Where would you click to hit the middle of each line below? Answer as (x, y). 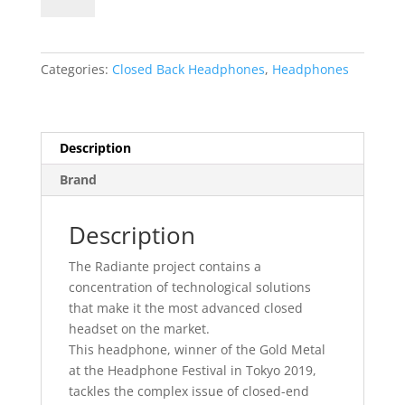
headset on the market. (139, 329)
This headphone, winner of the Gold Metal (197, 350)
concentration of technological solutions (189, 287)
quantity (65, 40)
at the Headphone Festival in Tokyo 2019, (192, 371)
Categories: (76, 70)
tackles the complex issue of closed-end (188, 391)
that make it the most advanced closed (185, 308)
